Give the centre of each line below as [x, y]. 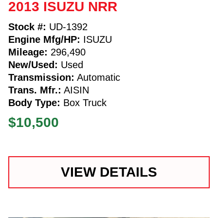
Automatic [97, 77]
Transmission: [41, 77]
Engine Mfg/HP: [44, 39]
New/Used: [33, 64]
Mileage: [28, 52]
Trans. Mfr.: [35, 90]
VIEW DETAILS [109, 172]
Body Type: [34, 102]
